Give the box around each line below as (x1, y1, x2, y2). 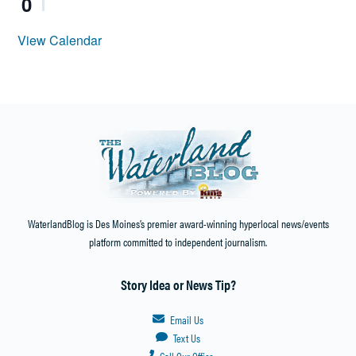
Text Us (172, 330, 200, 346)
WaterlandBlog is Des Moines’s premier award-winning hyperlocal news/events (27, 215, 329, 231)
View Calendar (17, 31, 103, 50)
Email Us (169, 311, 203, 328)
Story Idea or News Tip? (120, 275, 236, 295)
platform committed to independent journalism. (89, 233, 267, 250)
